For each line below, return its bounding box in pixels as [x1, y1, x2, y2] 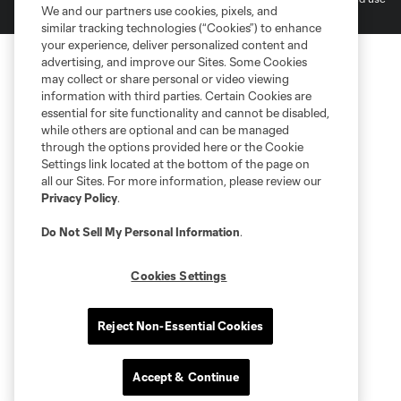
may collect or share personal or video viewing [41, 72, 289, 86]
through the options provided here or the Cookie [41, 140, 303, 154]
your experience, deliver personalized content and [41, 38, 308, 52]
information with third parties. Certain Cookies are [41, 89, 311, 103]
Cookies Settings [131, 269, 227, 283]
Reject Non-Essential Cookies [98, 319, 263, 333]
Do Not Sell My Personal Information [41, 225, 240, 239]
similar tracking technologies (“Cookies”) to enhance [41, 21, 321, 35]
